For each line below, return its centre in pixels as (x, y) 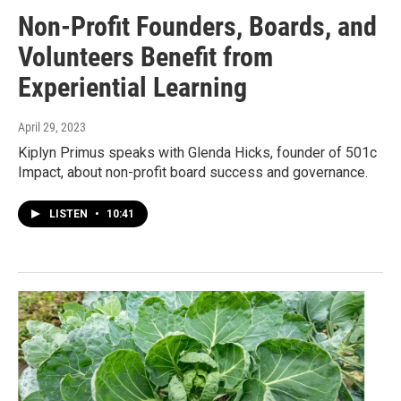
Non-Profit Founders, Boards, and (197, 27)
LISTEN (70, 214)
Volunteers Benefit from (145, 57)
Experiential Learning (132, 88)
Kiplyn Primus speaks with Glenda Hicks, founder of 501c (197, 153)
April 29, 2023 (52, 128)
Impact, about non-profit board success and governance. (193, 173)
